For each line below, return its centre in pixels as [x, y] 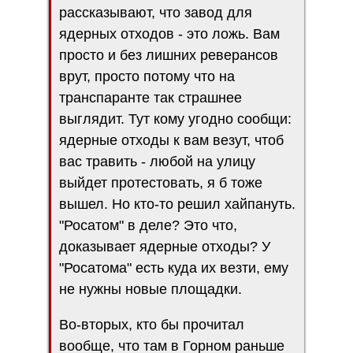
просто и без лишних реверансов [169, 55]
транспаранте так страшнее [150, 97]
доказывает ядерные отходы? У [165, 246]
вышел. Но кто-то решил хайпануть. [177, 204]
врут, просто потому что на [147, 76]
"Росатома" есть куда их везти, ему [174, 268]
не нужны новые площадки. [150, 289]
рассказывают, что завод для [156, 12]
